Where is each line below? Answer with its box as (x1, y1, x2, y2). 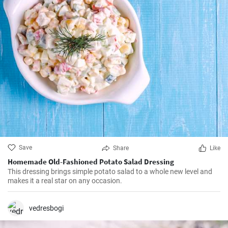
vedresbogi (29, 204, 64, 213)
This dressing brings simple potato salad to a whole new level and (8, 167, 212, 176)
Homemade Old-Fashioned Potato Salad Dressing (8, 157, 174, 167)
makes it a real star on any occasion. (8, 177, 122, 185)
